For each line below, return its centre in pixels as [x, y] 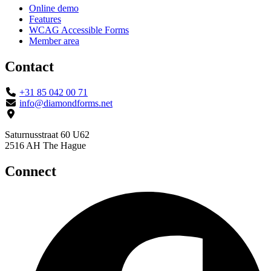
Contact [29, 67]
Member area [54, 41]
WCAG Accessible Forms [79, 30]
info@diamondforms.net [66, 103]
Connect [31, 171]
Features [45, 19]
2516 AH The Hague [45, 146]
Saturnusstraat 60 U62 [47, 135]
